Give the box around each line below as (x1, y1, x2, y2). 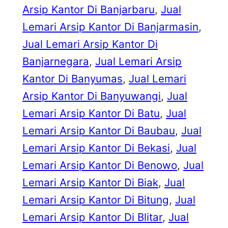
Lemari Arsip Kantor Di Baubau (22, 124, 175, 137)
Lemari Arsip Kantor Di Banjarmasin (22, 20, 198, 34)
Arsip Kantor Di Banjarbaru (22, 3, 155, 16)
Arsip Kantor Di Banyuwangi (22, 90, 161, 103)
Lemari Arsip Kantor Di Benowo (22, 159, 177, 172)
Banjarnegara (22, 55, 89, 68)
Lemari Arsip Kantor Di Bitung (22, 193, 169, 207)
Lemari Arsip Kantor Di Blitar (22, 211, 162, 224)
